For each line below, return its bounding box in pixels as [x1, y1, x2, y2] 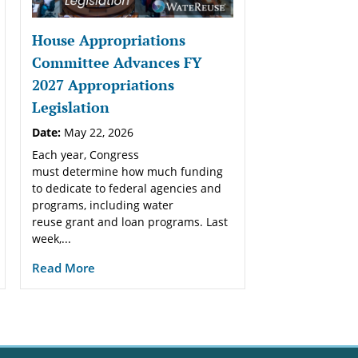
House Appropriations [31, 30, 185, 50]
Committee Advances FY [31, 52, 202, 72]
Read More [31, 259, 95, 276]
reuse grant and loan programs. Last [31, 213, 228, 229]
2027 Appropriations [31, 74, 174, 94]
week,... [31, 230, 71, 246]
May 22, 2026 [60, 124, 133, 140]
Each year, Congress [31, 146, 139, 162]
